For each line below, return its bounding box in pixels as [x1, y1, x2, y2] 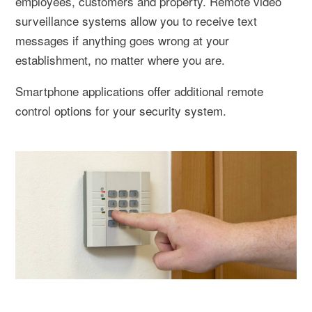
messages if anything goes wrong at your [15, 31, 229, 49]
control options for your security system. [15, 101, 226, 119]
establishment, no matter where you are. [15, 50, 225, 68]
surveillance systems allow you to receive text [15, 11, 257, 29]
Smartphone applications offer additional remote [15, 81, 263, 100]
